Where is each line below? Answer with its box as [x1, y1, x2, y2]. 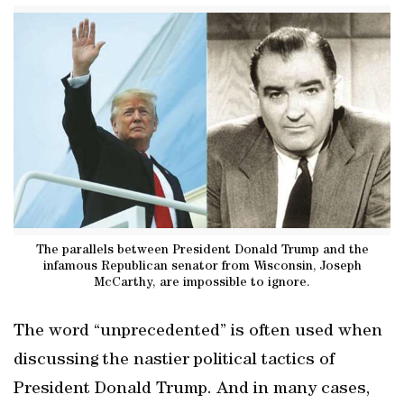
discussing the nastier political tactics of [14, 352, 335, 370]
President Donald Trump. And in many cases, [14, 381, 370, 399]
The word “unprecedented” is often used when [14, 323, 382, 341]
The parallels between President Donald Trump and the [35, 243, 369, 257]
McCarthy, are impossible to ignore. [94, 276, 310, 289]
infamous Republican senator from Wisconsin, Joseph [42, 260, 362, 273]
